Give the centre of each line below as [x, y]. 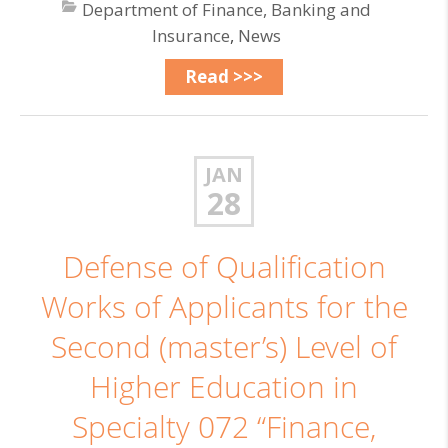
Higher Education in [224, 387]
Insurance [191, 35]
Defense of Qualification [224, 267]
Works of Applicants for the [224, 307]
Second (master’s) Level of [224, 347]
